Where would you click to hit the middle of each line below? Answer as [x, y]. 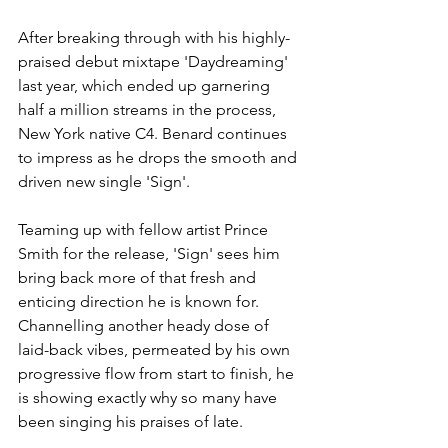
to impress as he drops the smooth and [159, 157]
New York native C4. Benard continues [154, 133]
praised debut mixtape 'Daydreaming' [155, 61]
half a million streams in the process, [149, 109]
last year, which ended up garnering [146, 85]
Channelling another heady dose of [145, 325]
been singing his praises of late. [130, 421]
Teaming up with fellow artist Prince [145, 229]
